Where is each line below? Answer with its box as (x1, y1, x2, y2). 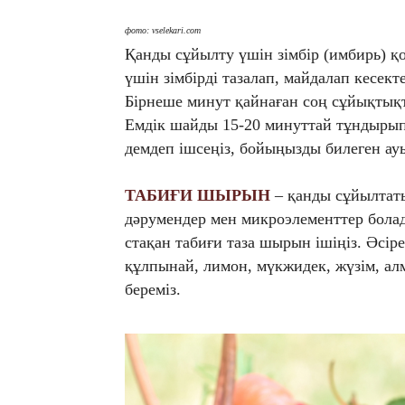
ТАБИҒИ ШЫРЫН (125, 186, 270, 205)
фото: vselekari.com (125, 25, 201, 36)
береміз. (125, 280, 181, 299)
